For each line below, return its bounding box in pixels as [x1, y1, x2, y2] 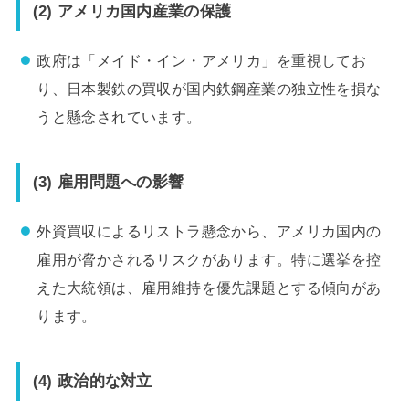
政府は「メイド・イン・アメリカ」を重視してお [37, 51, 367, 68]
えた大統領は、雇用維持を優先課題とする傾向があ [37, 279, 382, 297]
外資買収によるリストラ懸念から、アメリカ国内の [37, 223, 382, 240]
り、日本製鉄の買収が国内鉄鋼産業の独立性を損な [37, 79, 382, 97]
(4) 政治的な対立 [32, 372, 152, 391]
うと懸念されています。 [37, 108, 202, 125]
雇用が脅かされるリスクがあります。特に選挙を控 [37, 251, 382, 268]
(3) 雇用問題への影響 [32, 173, 184, 192]
